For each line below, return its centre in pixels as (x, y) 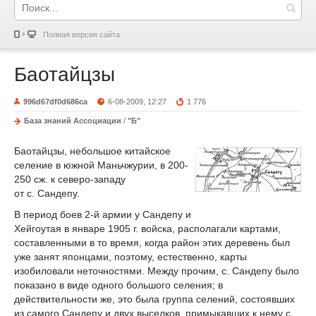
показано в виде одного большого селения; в (119, 285)
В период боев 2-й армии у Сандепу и (103, 214)
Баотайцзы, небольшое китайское (92, 151)
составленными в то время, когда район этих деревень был (152, 242)
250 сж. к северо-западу (70, 179)
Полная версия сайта (81, 35)
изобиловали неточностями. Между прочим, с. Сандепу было (157, 271)
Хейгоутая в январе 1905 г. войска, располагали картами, (147, 228)
